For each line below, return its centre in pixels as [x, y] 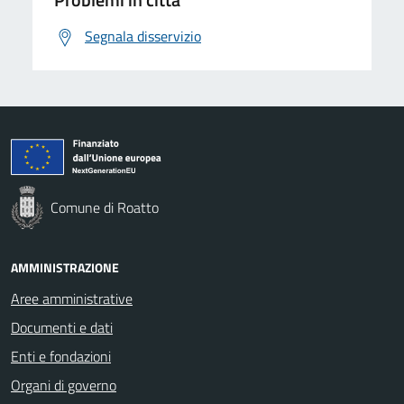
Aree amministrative [72, 298]
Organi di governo [64, 385]
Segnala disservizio [143, 36]
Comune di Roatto [105, 207]
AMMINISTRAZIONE [65, 267]
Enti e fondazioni [61, 356]
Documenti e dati [62, 327]
